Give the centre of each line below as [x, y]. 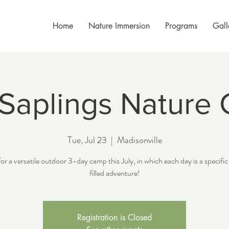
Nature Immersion [119, 26]
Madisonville [139, 140]
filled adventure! [114, 173]
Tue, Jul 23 [87, 140]
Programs [181, 26]
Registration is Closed [114, 217]
